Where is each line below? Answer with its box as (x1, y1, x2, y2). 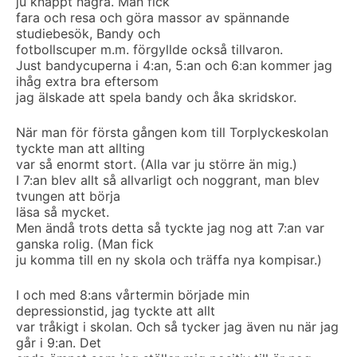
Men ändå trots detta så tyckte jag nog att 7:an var (16, 220, 324, 236)
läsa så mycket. (16, 204, 109, 220)
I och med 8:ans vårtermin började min (16, 287, 249, 303)
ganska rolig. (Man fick (16, 236, 154, 252)
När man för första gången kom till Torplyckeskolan (16, 124, 328, 140)
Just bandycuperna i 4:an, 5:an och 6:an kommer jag (16, 57, 332, 73)
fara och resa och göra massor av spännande (16, 10, 289, 25)
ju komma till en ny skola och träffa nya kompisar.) (16, 252, 322, 268)
